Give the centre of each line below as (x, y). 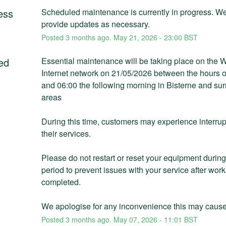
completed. (62, 182)
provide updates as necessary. (95, 24)
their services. (67, 133)
